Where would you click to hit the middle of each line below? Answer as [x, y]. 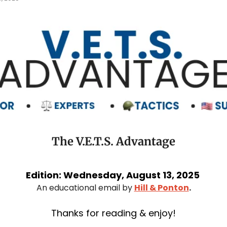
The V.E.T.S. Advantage [113, 141]
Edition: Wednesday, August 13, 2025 [113, 175]
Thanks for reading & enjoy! [113, 213]
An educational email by [85, 187]
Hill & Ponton [161, 187]
